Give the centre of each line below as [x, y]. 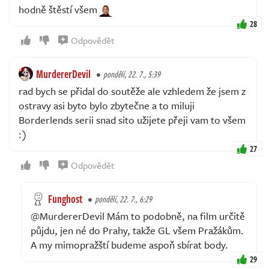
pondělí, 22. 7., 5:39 [132, 74]
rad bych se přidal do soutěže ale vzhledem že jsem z [132, 91]
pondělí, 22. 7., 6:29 [123, 199]
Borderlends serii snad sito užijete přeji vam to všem [132, 120]
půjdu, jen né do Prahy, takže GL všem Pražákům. [137, 231]
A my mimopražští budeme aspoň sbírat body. [129, 245]
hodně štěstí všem [59, 10]
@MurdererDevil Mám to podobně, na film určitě [138, 216]
